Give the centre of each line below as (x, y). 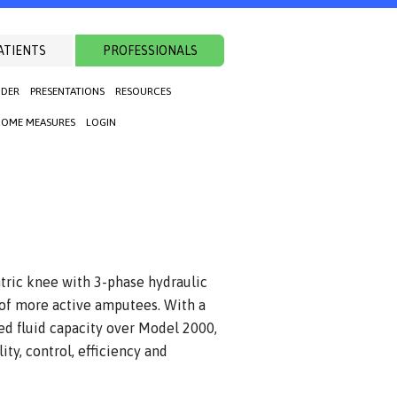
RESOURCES (143, 91)
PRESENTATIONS (67, 91)
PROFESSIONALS (150, 51)
